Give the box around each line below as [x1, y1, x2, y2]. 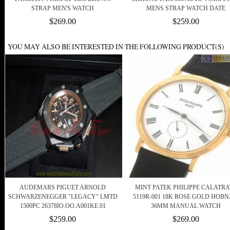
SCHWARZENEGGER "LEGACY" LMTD [8, 193, 118, 201]
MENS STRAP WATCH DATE [146, 5, 225, 12]
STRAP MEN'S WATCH [31, 5, 94, 12]
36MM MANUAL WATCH [151, 202, 221, 210]
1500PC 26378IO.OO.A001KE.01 [20, 202, 106, 210]
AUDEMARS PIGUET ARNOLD [20, 184, 106, 191]
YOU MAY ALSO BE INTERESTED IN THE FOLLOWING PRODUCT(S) [8, 42, 224, 52]
